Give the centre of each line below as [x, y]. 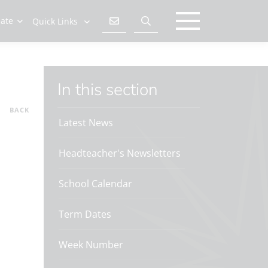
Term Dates [85, 214]
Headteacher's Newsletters [120, 153]
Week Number [91, 245]
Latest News [86, 123]
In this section [110, 90]
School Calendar [95, 184]
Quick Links [55, 21]
